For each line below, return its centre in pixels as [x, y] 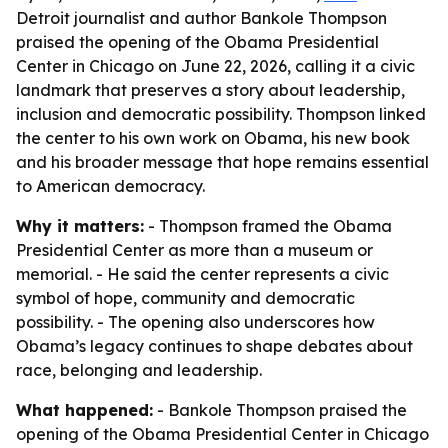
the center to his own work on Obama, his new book [213, 138]
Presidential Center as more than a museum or [194, 250]
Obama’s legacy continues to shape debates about [214, 346]
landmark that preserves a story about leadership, [210, 90]
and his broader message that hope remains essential [222, 162]
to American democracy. [110, 186]
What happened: [84, 410]
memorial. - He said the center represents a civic [202, 274]
